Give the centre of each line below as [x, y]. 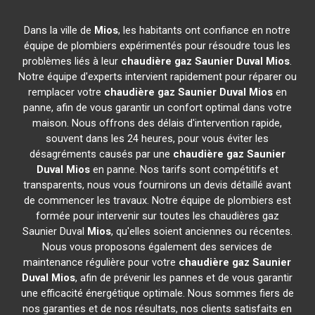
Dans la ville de [59, 30]
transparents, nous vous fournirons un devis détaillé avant [157, 185]
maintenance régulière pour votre [101, 262]
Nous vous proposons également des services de [157, 247]
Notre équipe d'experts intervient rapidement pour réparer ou [157, 77]
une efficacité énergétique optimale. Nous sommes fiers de [157, 293]
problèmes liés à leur [72, 61]
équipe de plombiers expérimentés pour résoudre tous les [157, 46]
